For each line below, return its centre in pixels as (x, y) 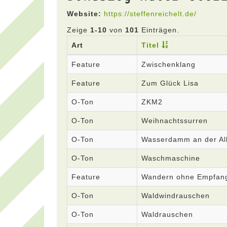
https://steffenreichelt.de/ (150, 14)
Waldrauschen (167, 214)
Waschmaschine (171, 158)
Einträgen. (159, 30)
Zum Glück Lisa (170, 83)
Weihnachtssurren (175, 121)
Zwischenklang (168, 64)
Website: (84, 14)
